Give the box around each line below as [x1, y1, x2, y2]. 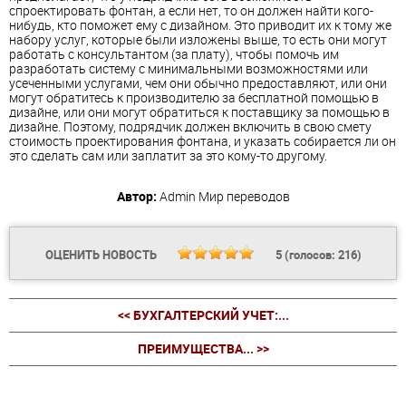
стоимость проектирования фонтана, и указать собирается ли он [9, 132, 396, 150]
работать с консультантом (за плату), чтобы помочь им [9, 45, 339, 63]
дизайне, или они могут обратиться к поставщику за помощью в [9, 103, 390, 121]
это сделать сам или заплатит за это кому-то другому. [9, 147, 327, 165]
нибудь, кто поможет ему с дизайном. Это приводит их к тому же [9, 16, 391, 34]
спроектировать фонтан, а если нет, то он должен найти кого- [9, 2, 373, 20]
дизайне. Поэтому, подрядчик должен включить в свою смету [9, 118, 372, 136]
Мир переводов [198, 188, 290, 206]
